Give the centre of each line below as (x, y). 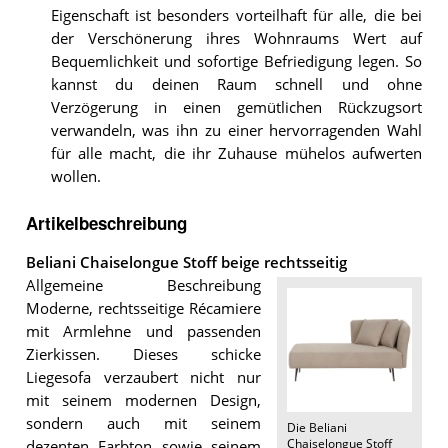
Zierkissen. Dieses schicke (143, 354)
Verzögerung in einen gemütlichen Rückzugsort (236, 108)
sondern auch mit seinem (143, 423)
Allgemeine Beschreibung (143, 285)
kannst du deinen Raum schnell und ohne (236, 85)
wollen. (75, 177)
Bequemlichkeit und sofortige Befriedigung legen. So (236, 62)
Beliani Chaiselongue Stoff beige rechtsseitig (186, 262)
